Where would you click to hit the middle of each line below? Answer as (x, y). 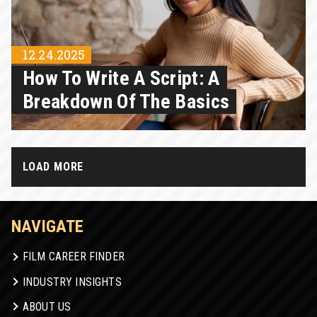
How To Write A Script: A (121, 79)
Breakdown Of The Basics (126, 102)
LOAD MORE (53, 167)
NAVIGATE (47, 227)
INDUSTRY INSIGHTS (72, 282)
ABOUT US (47, 306)
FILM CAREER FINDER (74, 257)
